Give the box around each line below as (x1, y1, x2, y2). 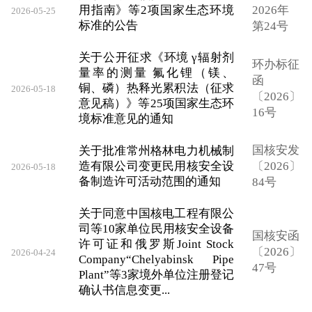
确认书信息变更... (78, 283, 170, 297)
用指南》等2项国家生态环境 (78, 3, 235, 17)
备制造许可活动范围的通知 (78, 174, 221, 188)
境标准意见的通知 (78, 111, 173, 125)
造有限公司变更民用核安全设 (78, 159, 235, 173)
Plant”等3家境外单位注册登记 (78, 267, 235, 281)
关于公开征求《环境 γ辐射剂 (78, 50, 235, 64)
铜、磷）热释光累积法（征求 (78, 81, 235, 95)
